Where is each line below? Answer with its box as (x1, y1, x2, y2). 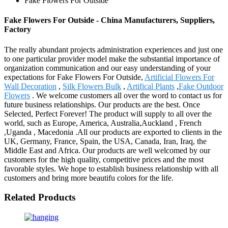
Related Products (4, 192, 75, 203)
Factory (4, 25, 31, 34)
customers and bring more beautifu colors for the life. (4, 173, 174, 182)
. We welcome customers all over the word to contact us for (30, 91, 222, 100)
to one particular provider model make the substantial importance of (4, 54, 220, 63)
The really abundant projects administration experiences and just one (4, 45, 223, 54)
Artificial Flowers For (145, 72, 214, 81)
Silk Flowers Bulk (63, 81, 121, 91)
